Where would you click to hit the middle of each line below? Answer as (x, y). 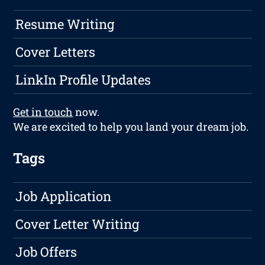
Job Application (64, 196)
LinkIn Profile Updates (83, 80)
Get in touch (43, 112)
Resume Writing (65, 24)
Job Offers (46, 252)
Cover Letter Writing (77, 224)
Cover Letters (56, 52)
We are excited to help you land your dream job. (131, 127)
